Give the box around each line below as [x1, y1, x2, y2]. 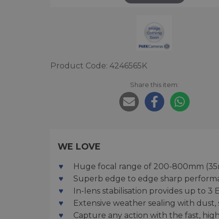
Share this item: [130, 81, 179, 89]
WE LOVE [58, 141, 101, 152]
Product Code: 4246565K [50, 61, 147, 71]
